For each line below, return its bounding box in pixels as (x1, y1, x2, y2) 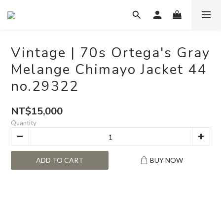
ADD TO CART (36, 156, 83, 164)
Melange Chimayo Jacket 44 (11, 60, 207, 79)
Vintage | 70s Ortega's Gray (11, 43, 210, 62)
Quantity (11, 119, 37, 127)
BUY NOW (149, 156, 183, 164)
